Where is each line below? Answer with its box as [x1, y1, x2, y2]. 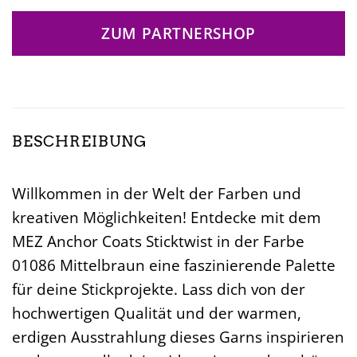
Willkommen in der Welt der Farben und [12, 182, 301, 204]
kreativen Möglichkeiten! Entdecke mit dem [12, 206, 321, 228]
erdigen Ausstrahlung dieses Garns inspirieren [12, 325, 344, 347]
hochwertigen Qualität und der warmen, [12, 301, 301, 324]
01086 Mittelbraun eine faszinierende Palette [12, 253, 335, 276]
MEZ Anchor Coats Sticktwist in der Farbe [12, 229, 304, 252]
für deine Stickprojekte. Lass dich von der [12, 277, 305, 300]
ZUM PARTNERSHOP [101, 23, 256, 44]
